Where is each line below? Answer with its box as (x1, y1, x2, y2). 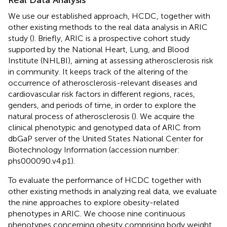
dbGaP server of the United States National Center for (8, 134, 203, 144)
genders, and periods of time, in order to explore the (8, 100, 196, 110)
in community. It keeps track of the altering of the (8, 67, 188, 77)
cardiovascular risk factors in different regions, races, (8, 89, 195, 99)
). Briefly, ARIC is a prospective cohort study (32, 33, 190, 44)
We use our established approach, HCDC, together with (8, 11, 210, 21)
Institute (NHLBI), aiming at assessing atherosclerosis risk (8, 56, 213, 66)
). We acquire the (134, 111, 195, 122)
